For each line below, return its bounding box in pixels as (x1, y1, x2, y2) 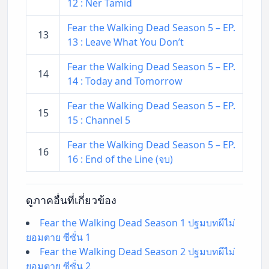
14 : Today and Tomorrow (67, 74, 183, 88)
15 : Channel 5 (67, 113, 130, 127)
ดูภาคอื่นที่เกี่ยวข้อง (26, 192, 116, 207)
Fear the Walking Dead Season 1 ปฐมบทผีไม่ (40, 216, 235, 229)
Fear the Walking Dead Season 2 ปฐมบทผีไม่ (40, 244, 235, 258)
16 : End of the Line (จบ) (67, 152, 173, 166)
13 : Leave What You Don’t (67, 35, 184, 49)
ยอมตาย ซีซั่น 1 (26, 230, 91, 244)
